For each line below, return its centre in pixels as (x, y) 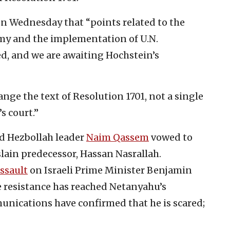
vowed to (171, 137)
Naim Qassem (118, 137)
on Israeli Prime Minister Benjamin (110, 170)
